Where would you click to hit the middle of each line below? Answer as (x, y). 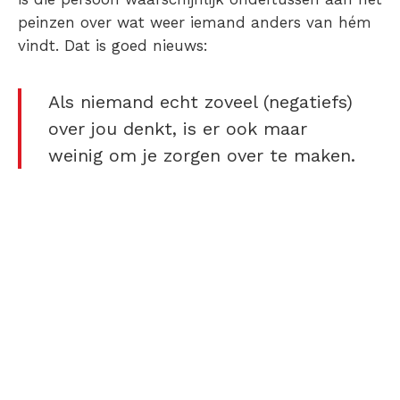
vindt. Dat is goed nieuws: (113, 46)
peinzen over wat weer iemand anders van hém (195, 23)
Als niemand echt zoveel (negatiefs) (200, 102)
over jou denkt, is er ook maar (178, 129)
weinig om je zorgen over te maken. (202, 156)
